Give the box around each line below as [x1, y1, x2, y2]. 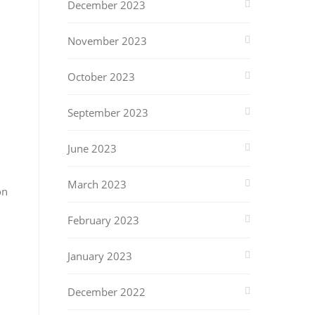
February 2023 [67, 213, 139, 227]
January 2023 [67, 249, 132, 263]
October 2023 [67, 70, 135, 84]
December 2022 [67, 285, 146, 299]
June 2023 [67, 141, 117, 155]
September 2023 [67, 105, 148, 120]
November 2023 [67, 34, 147, 48]
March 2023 [67, 177, 127, 191]
